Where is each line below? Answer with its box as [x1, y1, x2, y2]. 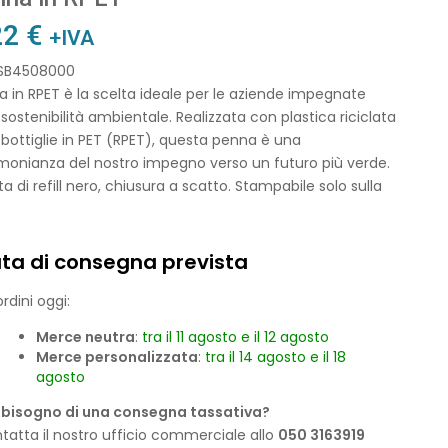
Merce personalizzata [35, 346, 198, 367]
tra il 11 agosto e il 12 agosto [141, 326, 329, 347]
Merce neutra [35, 326, 135, 347]
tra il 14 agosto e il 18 [204, 346, 346, 367]
